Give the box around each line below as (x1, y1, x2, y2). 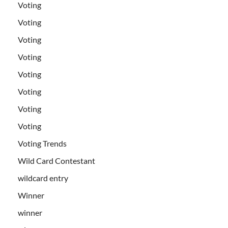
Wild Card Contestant (18, 155, 95, 165)
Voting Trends (18, 138, 67, 148)
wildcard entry (18, 173, 68, 183)
